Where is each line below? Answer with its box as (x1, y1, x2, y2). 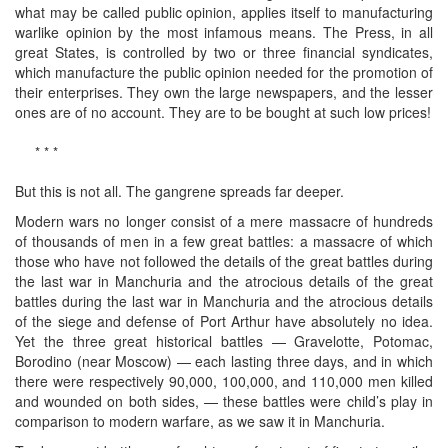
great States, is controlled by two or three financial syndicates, (15, 41, 433, 62)
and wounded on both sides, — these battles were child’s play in (15, 390, 433, 411)
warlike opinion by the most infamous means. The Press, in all (15, 21, 433, 42)
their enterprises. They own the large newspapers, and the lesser (15, 81, 433, 102)
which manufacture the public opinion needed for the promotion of (15, 61, 433, 82)
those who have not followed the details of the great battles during (15, 250, 433, 271)
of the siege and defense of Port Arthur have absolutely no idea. (15, 310, 433, 331)
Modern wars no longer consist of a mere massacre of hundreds (15, 210, 433, 231)
